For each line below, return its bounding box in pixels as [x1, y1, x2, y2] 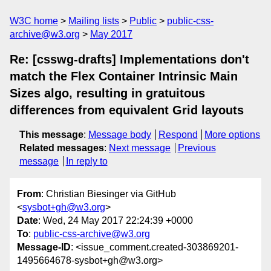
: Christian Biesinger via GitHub [41, 189, 176, 200]
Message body [88, 129, 151, 140]
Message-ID [17, 242, 71, 253]
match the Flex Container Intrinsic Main [10, 70, 238, 83]
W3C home [10, 16, 58, 26]
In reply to [65, 156, 108, 166]
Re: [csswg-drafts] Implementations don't [10, 53, 249, 66]
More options [204, 129, 261, 140]
